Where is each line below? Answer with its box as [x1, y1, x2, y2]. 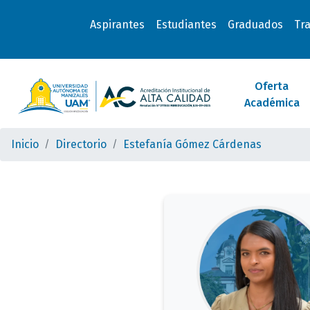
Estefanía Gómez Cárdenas [123, 138, 262, 151]
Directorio [55, 138, 107, 151]
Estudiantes [155, 18, 217, 31]
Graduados [227, 18, 283, 31]
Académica [244, 96, 300, 109]
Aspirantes [89, 18, 145, 31]
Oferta [255, 80, 289, 93]
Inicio [11, 138, 39, 151]
